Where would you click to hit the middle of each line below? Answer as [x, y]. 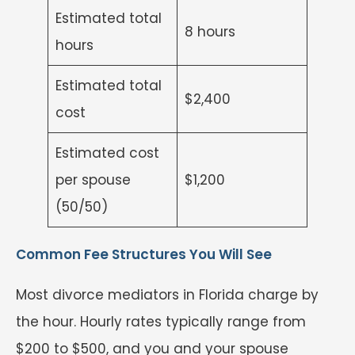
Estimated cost [107, 153]
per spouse [93, 180]
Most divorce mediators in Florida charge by [167, 295]
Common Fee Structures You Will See [144, 255]
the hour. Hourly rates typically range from [161, 322]
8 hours [210, 32]
